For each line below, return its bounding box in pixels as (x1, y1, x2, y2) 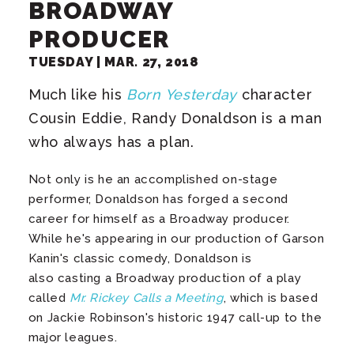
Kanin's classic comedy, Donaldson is (28, 250, 252, 265)
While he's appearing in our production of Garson (28, 231, 325, 246)
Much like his (28, 85, 126, 103)
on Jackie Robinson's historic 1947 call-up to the (28, 310, 322, 325)
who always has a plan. (28, 133, 199, 150)
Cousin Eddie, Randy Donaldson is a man (28, 109, 322, 126)
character (237, 85, 313, 103)
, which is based (223, 290, 318, 305)
